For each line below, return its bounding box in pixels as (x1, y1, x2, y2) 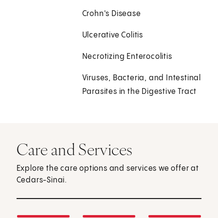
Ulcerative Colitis (82, 31, 144, 40)
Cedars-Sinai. (16, 176, 68, 185)
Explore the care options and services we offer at (16, 164, 199, 173)
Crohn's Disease (82, 10, 141, 18)
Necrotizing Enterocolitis (82, 53, 172, 61)
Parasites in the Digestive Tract (82, 88, 197, 96)
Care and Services (16, 139, 133, 160)
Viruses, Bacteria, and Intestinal (82, 74, 201, 83)
